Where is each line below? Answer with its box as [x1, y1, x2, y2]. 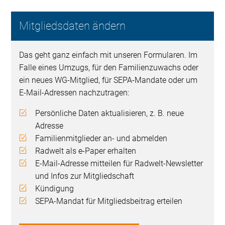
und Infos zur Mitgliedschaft [35, 171, 135, 181]
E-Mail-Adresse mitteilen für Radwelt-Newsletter [35, 159, 203, 169]
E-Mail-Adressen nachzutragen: [19, 88, 130, 98]
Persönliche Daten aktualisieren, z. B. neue [35, 108, 184, 119]
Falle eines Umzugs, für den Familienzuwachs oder [19, 63, 199, 73]
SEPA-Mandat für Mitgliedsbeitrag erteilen [35, 196, 183, 206]
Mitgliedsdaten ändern [19, 20, 126, 33]
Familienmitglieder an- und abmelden [35, 134, 168, 144]
